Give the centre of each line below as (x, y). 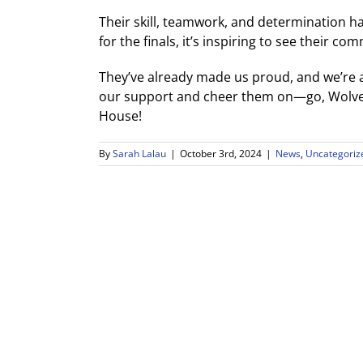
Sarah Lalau (139, 154)
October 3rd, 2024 (221, 154)
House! (120, 116)
